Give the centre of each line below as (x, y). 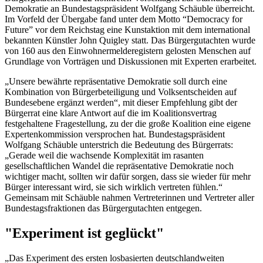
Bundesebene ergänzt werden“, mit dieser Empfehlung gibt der (121, 102)
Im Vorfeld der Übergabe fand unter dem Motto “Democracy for (124, 19)
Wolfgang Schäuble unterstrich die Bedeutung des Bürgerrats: (119, 144)
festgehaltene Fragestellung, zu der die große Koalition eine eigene (128, 123)
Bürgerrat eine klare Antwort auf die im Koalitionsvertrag (111, 113)
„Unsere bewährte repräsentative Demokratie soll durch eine (116, 81)
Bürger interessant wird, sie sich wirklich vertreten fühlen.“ (114, 187)
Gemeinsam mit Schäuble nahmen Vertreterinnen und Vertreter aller (129, 197)
